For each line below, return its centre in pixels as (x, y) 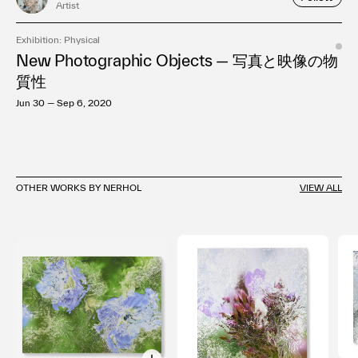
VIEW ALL (321, 187)
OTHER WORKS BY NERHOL (79, 187)
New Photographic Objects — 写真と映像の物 (177, 60)
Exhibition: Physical (58, 39)
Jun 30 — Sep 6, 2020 (64, 102)
